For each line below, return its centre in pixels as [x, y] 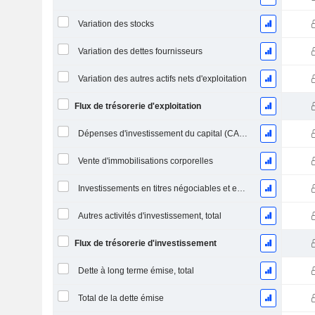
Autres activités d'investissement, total [149, 216]
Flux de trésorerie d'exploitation [137, 106]
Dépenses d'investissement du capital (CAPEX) [243, 134]
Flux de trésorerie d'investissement [145, 243]
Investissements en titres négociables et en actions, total [241, 188]
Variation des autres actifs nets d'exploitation [162, 79]
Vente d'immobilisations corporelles [145, 161]
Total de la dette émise [121, 298]
